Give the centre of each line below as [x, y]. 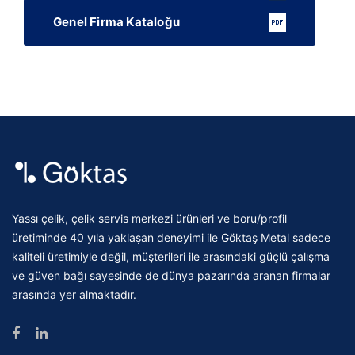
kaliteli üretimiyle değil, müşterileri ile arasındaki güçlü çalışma [171, 257]
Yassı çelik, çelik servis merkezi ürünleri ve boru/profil [149, 219]
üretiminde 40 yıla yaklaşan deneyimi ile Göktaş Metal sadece [171, 238]
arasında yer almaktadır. [74, 295]
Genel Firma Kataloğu [116, 22]
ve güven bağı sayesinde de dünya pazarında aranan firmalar [171, 276]
